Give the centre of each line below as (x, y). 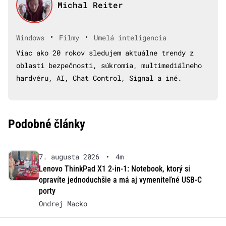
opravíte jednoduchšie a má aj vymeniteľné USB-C (120, 180)
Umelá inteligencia (130, 37)
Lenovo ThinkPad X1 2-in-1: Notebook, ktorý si (114, 169)
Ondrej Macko (63, 204)
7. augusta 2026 (69, 157)
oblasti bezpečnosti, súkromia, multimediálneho (109, 66)
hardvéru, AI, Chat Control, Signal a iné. (99, 78)
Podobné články (47, 124)
